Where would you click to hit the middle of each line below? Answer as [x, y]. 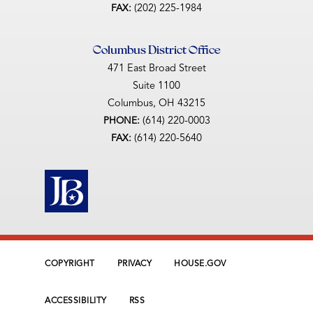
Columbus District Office [156, 49]
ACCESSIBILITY [76, 301]
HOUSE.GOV [200, 264]
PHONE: [123, 121]
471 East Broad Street [156, 68]
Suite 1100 [156, 86]
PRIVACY [134, 264]
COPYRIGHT [70, 264]
